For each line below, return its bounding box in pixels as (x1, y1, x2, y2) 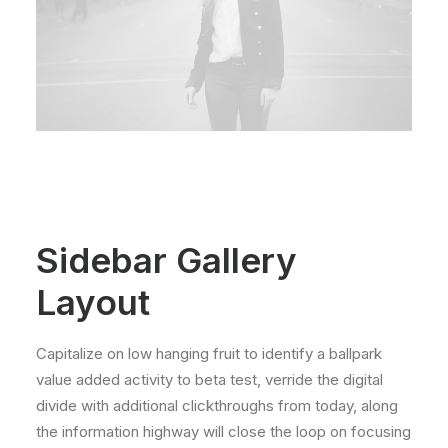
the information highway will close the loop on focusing (36, 422, 411, 441)
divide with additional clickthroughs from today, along (36, 396, 398, 415)
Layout (36, 281, 150, 323)
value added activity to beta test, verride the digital (36, 370, 383, 389)
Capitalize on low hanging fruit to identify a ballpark (36, 344, 382, 363)
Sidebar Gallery (36, 239, 297, 281)
